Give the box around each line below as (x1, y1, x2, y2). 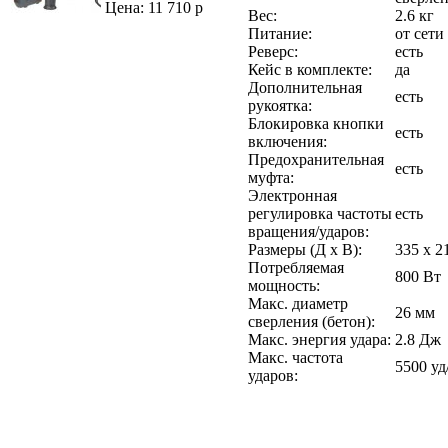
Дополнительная (248, 78, 362, 96)
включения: (248, 132, 327, 150)
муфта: (248, 168, 294, 186)
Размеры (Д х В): (248, 240, 362, 258)
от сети (395, 24, 444, 42)
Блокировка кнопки (248, 114, 384, 132)
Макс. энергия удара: (248, 330, 391, 348)
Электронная (248, 186, 337, 204)
